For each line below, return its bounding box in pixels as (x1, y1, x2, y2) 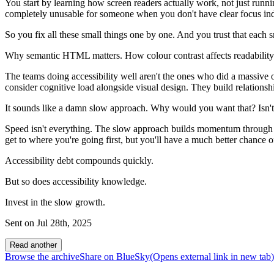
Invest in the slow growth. (5, 196, 105, 207)
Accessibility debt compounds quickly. (5, 155, 154, 166)
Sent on (5, 217, 34, 228)
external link (180, 251, 228, 262)
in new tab (228, 251, 271, 262)
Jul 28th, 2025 (37, 217, 92, 228)
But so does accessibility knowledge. (5, 176, 147, 187)
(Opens (150, 251, 180, 262)
